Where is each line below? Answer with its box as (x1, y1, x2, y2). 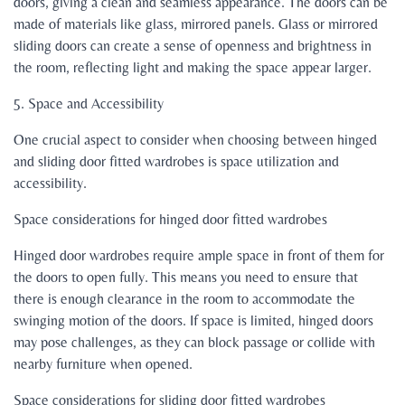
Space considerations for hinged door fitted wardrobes (14, 211, 327, 229)
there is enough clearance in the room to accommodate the (14, 290, 355, 308)
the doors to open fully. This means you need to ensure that (14, 268, 358, 287)
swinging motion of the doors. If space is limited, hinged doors (14, 312, 373, 330)
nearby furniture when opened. (14, 355, 193, 373)
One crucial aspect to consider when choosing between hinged (14, 131, 377, 149)
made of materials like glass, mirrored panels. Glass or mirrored (14, 15, 378, 33)
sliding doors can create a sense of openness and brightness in (14, 37, 372, 55)
